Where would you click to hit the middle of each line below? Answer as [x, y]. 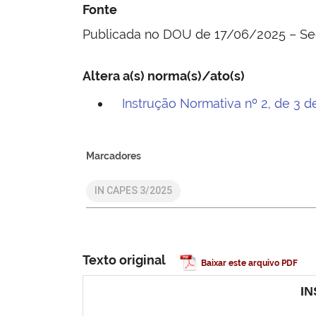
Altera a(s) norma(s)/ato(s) [163, 75]
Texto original [124, 260]
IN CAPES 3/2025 [133, 191]
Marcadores [113, 156]
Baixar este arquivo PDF [249, 263]
